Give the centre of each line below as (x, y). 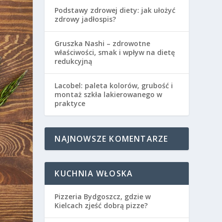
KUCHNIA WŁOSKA (94, 173)
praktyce (70, 103)
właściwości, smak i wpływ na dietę (115, 52)
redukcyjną (74, 61)
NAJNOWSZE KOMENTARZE (111, 139)
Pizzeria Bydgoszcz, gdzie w (103, 196)
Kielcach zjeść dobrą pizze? (101, 205)
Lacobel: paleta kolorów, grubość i (114, 85)
